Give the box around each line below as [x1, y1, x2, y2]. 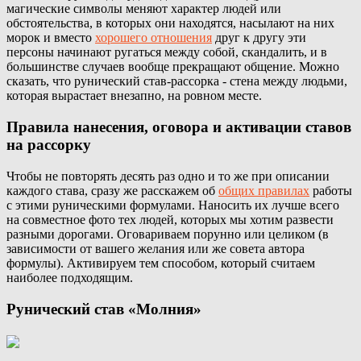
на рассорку [6, 136, 91, 154]
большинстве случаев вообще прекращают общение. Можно [6, 60, 339, 74]
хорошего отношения [95, 31, 212, 45]
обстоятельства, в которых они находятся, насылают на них [6, 16, 334, 31]
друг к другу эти [212, 31, 306, 45]
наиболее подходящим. [6, 270, 133, 284]
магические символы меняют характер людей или [6, 2, 281, 16]
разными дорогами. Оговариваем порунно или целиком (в [6, 226, 329, 241]
